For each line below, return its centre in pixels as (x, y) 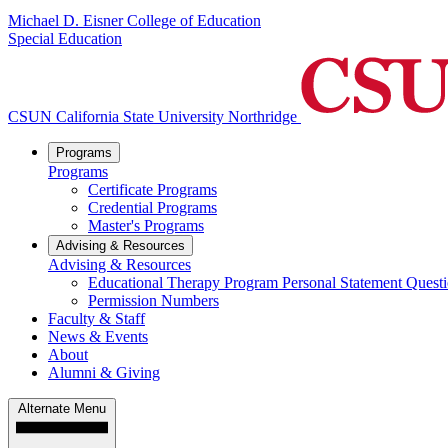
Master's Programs (146, 226)
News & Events (98, 337)
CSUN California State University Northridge (152, 117)
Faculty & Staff (96, 319)
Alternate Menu (62, 409)
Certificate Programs (152, 190)
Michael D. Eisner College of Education (134, 21)
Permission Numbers (153, 301)
